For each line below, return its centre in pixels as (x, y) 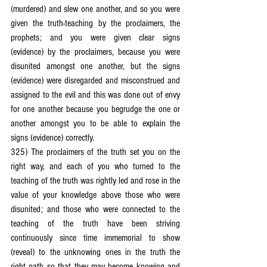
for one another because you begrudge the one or (95, 109)
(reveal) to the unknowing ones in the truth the (95, 252)
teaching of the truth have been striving (95, 223)
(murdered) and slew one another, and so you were (95, 9)
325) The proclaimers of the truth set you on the (95, 152)
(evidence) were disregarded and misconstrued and (95, 80)
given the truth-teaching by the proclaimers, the (95, 23)
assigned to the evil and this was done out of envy (95, 95)
